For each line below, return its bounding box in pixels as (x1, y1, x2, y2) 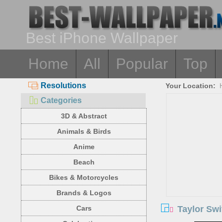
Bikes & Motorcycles (49, 173, 118, 181)
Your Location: (166, 82, 216, 90)
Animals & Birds (56, 127, 111, 135)
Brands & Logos (56, 189, 111, 197)
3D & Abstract (60, 112, 107, 120)
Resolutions (41, 81, 86, 90)
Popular (116, 55, 168, 72)
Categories (41, 96, 82, 105)
